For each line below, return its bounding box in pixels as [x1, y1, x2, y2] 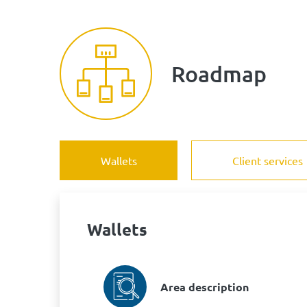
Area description [160, 279, 249, 294]
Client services [232, 153, 303, 167]
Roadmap [171, 60, 267, 87]
